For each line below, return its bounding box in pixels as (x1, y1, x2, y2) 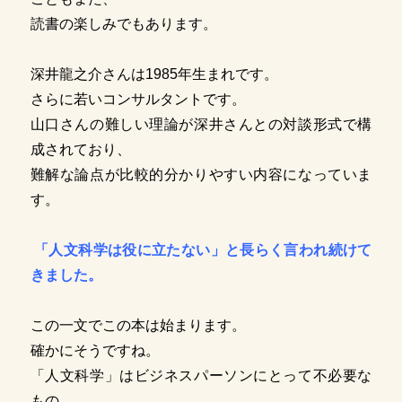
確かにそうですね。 (30, 343, 160, 359)
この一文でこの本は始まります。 (30, 318, 246, 334)
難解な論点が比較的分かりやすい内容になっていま (30, 167, 372, 183)
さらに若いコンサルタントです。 (30, 92, 246, 108)
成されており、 (30, 142, 131, 158)
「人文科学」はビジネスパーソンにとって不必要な (30, 368, 372, 384)
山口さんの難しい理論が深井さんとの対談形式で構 (30, 117, 372, 133)
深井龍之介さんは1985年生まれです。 (30, 66, 278, 83)
